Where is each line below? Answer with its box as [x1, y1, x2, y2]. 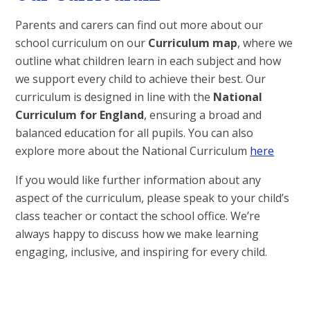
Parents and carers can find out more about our [15, 17, 264, 33]
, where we [237, 35, 293, 51]
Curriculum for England [15, 107, 145, 123]
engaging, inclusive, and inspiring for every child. [15, 244, 268, 260]
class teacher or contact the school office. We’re [15, 208, 261, 224]
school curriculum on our [15, 35, 149, 51]
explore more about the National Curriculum [15, 143, 250, 159]
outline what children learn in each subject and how [15, 53, 282, 69]
